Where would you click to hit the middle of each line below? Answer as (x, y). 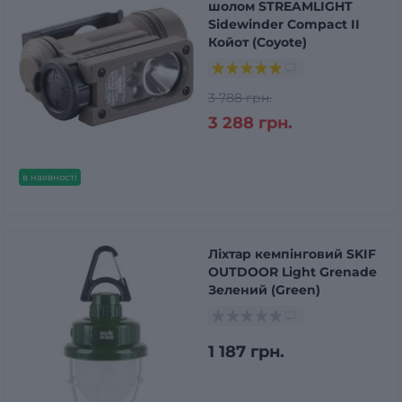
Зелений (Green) (264, 289)
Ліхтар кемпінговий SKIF (292, 253)
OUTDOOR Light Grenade (293, 271)
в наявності (50, 177)
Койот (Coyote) (258, 42)
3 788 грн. (240, 97)
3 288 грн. (250, 122)
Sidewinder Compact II (284, 24)
